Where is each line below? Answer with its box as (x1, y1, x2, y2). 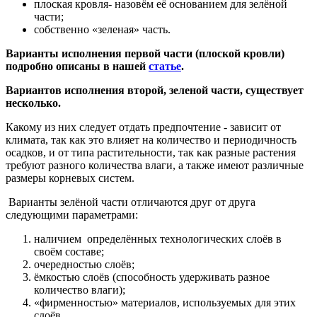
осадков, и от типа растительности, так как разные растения (6, 146, 296, 158)
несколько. (6, 96, 61, 109)
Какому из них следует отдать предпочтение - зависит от (6, 120, 281, 133)
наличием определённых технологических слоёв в (34, 232, 282, 245)
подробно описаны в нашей (6, 59, 149, 72)
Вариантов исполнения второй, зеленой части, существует (6, 83, 304, 96)
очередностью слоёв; (34, 258, 134, 270)
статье (149, 59, 181, 72)
